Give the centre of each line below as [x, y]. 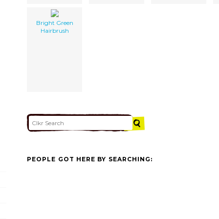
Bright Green [55, 22]
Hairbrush [55, 30]
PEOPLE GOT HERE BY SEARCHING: [90, 159]
